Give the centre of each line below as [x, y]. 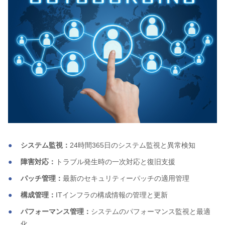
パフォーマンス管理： [56, 211]
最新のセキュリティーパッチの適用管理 [126, 178]
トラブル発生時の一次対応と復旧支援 [116, 161]
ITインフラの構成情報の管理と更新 [112, 195]
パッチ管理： [42, 178]
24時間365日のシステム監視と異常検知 [133, 145]
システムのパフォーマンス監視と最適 [151, 211]
